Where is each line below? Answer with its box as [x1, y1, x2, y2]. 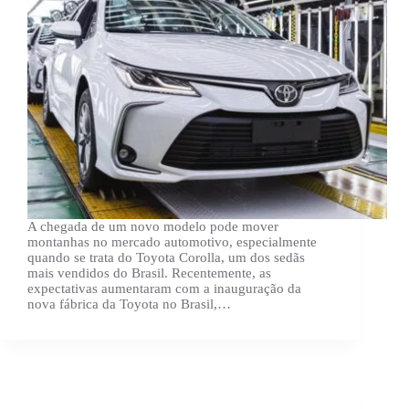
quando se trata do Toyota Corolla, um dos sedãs [27, 250, 305, 266]
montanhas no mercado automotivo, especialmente [27, 235, 317, 250]
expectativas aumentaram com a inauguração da [27, 281, 301, 297]
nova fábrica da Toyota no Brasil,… [27, 297, 231, 312]
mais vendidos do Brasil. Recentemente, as [27, 266, 271, 281]
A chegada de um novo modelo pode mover [27, 219, 278, 235]
